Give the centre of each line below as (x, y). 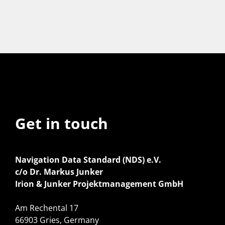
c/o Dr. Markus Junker (59, 172)
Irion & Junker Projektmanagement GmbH (99, 184)
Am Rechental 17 (47, 208)
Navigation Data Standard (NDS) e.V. (88, 160)
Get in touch (62, 123)
